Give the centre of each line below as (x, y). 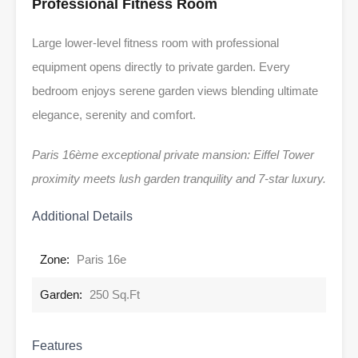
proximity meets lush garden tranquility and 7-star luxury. (179, 179)
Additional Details (82, 217)
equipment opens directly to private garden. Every (161, 67)
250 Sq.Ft (115, 295)
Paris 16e (101, 260)
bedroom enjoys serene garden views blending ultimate (175, 91)
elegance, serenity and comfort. (114, 115)
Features (57, 346)
